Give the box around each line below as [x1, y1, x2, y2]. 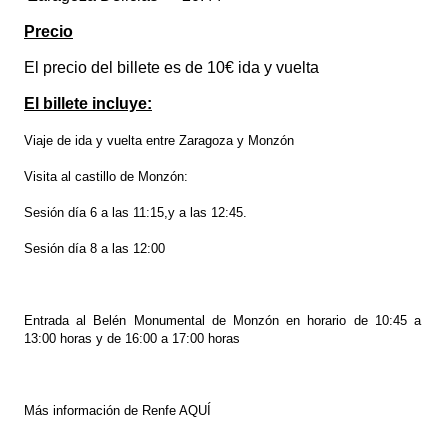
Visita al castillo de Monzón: [24, 169, 188, 185]
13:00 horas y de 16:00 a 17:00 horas [24, 331, 240, 347]
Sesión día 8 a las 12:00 [24, 241, 165, 257]
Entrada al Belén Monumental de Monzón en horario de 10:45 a [24, 313, 421, 329]
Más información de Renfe [24, 403, 179, 419]
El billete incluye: [24, 95, 152, 113]
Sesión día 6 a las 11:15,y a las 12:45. [24, 205, 247, 221]
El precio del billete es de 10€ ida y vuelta [24, 59, 319, 77]
